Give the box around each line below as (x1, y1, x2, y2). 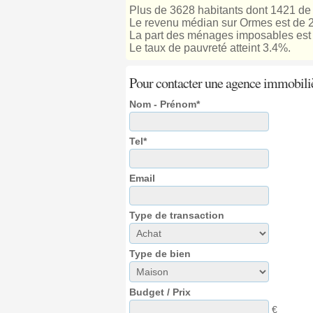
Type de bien (129, 248, 191, 259)
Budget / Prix (129, 286, 191, 298)
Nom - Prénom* (129, 99, 200, 110)
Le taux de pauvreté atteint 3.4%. (129, 42, 291, 54)
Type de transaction (129, 210, 224, 221)
